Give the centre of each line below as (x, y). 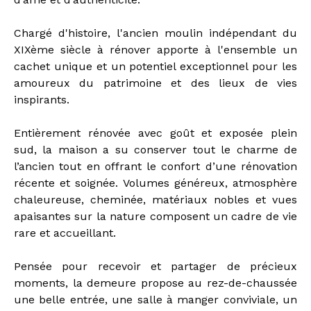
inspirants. (42, 100)
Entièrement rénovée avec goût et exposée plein (155, 133)
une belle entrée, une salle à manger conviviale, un (155, 300)
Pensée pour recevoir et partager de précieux (155, 267)
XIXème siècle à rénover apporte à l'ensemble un (155, 50)
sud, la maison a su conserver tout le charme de (155, 150)
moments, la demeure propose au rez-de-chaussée (155, 283)
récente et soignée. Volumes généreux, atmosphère (155, 183)
